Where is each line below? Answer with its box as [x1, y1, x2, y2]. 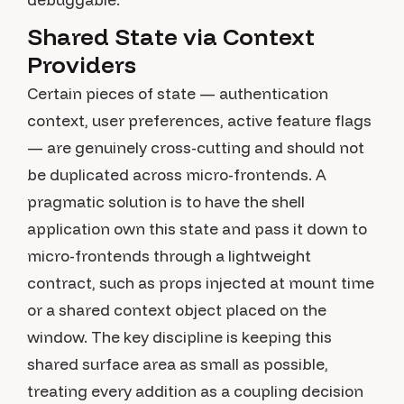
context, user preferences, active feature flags [27, 111, 372, 130]
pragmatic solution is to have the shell [27, 192, 305, 211]
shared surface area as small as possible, [27, 354, 328, 373]
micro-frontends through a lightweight [27, 246, 311, 265]
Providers [27, 50, 136, 79]
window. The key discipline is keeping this [27, 327, 332, 346]
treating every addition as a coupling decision [27, 381, 363, 400]
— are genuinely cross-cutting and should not [27, 138, 364, 157]
